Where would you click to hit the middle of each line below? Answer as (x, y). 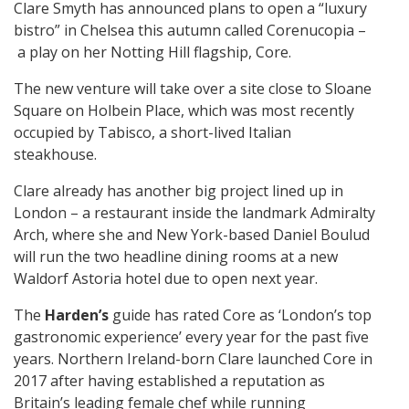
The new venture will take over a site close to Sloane (193, 88)
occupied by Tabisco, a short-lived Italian (152, 132)
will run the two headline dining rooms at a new (176, 256)
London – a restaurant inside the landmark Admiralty (194, 212)
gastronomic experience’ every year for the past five (191, 336)
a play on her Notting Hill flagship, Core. (152, 52)
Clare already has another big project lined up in (178, 190)
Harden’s (77, 315)
